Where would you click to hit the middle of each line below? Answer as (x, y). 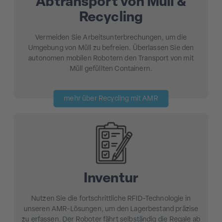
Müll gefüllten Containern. (111, 69)
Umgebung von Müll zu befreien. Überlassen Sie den (111, 48)
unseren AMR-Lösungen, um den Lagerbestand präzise (111, 210)
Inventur (111, 179)
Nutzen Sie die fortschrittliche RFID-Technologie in (111, 199)
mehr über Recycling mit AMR (111, 99)
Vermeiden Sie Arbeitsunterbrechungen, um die (111, 38)
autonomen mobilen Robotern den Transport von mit (111, 58)
